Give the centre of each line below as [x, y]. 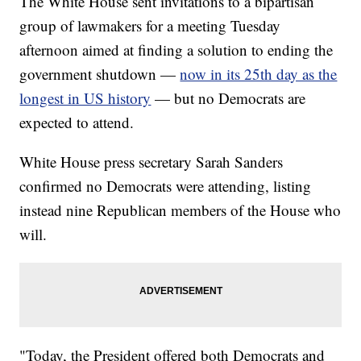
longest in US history [85, 98]
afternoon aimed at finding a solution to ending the [176, 50]
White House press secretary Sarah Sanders [151, 162]
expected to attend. [77, 122]
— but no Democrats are [230, 98]
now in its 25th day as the [259, 74]
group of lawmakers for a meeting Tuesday [150, 26]
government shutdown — [100, 74]
